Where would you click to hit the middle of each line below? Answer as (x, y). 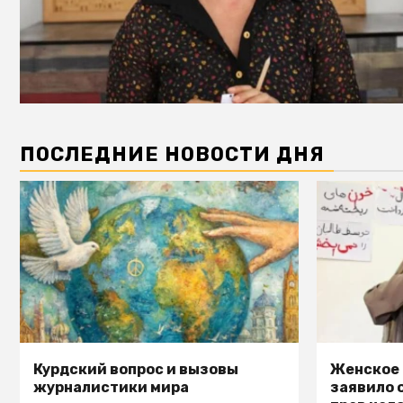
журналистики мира (111, 387)
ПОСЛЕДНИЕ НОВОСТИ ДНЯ (172, 154)
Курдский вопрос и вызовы (136, 369)
